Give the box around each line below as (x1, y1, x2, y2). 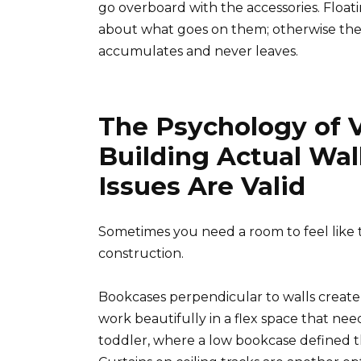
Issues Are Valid (98, 171, 305, 202)
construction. (98, 246, 184, 262)
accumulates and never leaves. (98, 44, 298, 60)
